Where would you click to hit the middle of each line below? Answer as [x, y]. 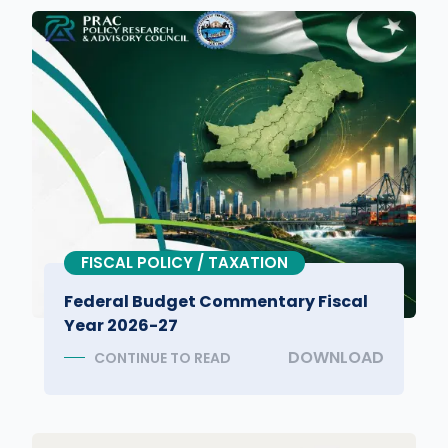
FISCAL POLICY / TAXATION [184, 263]
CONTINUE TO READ [162, 358]
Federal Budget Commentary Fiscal [216, 302]
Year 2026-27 [121, 326]
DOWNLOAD [336, 358]
